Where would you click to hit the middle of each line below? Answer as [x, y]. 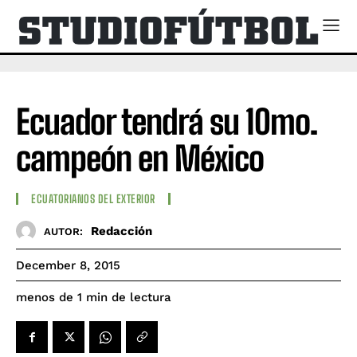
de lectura [141, 298]
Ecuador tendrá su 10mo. [167, 122]
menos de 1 [49, 298]
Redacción [122, 231]
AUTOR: [63, 231]
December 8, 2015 [68, 266]
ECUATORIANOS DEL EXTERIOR [93, 199]
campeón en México [140, 158]
